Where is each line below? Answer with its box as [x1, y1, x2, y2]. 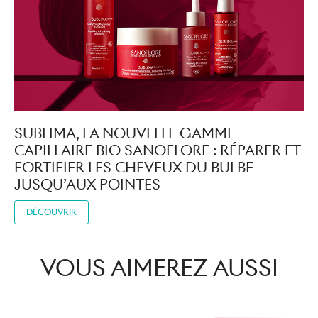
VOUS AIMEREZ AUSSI [40, 252, 278, 283]
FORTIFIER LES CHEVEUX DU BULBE [14, 158, 253, 177]
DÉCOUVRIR [26, 206, 77, 217]
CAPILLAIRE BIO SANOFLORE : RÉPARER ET [14, 141, 300, 160]
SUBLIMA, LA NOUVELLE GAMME [14, 124, 235, 143]
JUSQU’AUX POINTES [14, 175, 160, 194]
